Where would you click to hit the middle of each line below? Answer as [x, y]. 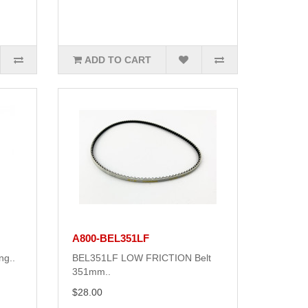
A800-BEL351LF [110, 239]
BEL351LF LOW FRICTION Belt [141, 258]
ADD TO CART [118, 60]
